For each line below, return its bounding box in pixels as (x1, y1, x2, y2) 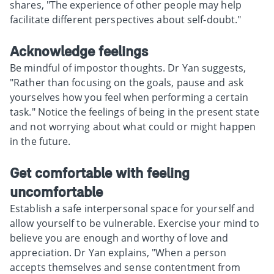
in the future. (10, 134, 71, 148)
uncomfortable (10, 182, 103, 201)
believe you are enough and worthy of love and (10, 231, 229, 245)
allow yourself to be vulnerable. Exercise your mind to (10, 216, 260, 230)
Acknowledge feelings (10, 42, 148, 60)
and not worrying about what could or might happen (10, 119, 256, 133)
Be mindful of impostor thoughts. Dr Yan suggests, (10, 61, 246, 75)
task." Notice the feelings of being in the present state (10, 105, 259, 119)
